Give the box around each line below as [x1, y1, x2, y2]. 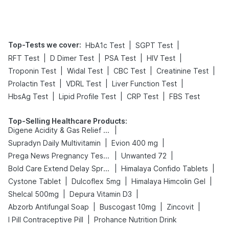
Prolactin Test [8, 79, 55, 88]
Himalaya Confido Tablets [121, 164, 208, 173]
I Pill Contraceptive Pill [8, 215, 83, 224]
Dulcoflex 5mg [72, 177, 121, 186]
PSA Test [105, 54, 136, 62]
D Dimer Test [50, 54, 94, 62]
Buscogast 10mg [100, 202, 156, 211]
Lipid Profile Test [59, 92, 116, 101]
